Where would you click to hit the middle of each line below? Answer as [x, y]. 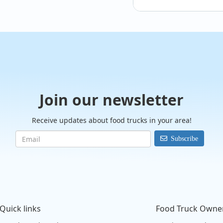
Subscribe [184, 139]
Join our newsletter [111, 100]
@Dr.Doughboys [182, 57]
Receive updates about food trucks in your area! [111, 120]
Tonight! [172, 68]
